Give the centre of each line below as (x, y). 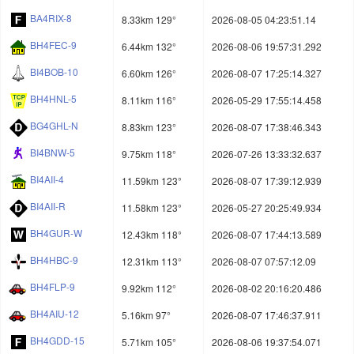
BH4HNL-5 (53, 99)
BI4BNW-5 (53, 153)
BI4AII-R (48, 206)
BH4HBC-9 (54, 260)
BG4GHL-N (54, 126)
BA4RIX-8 (51, 18)
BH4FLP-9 (53, 287)
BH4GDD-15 (57, 341)
